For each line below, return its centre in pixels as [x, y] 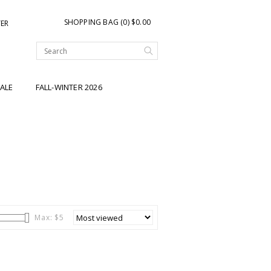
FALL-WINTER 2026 [69, 87]
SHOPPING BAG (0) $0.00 [107, 22]
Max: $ [47, 218]
